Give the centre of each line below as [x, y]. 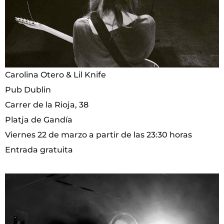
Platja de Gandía [39, 120]
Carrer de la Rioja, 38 [47, 105]
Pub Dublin [28, 90]
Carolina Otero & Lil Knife [55, 75]
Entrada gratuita [39, 150]
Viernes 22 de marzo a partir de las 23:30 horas [98, 135]
